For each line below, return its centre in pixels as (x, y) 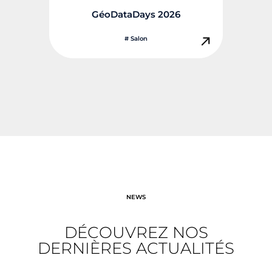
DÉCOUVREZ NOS (136, 232)
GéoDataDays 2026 (136, 14)
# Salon (136, 38)
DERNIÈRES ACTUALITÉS (136, 248)
